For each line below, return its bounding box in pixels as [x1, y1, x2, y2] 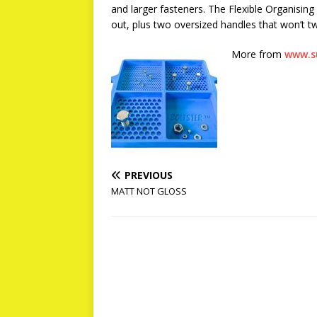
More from [231, 47, 284, 61]
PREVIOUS [125, 168, 173, 182]
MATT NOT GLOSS [111, 185, 187, 197]
